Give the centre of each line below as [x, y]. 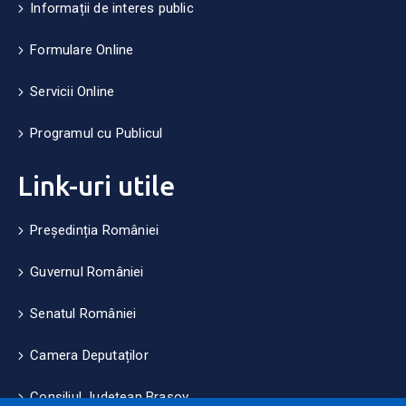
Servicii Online [72, 92]
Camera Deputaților [89, 355]
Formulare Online [82, 50]
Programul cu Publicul [97, 133]
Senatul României [83, 314]
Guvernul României [87, 272]
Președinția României [95, 230]
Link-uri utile [97, 186]
